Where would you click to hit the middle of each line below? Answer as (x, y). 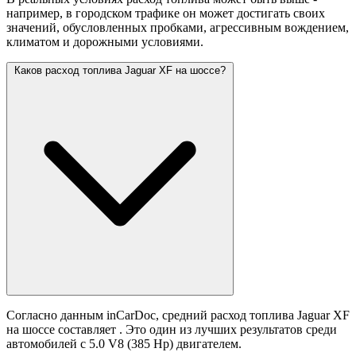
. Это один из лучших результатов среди (228, 330)
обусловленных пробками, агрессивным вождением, (206, 28)
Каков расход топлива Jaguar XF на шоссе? (120, 71)
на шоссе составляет (63, 330)
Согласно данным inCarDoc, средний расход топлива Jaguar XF (178, 315)
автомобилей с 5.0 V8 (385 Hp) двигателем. (124, 344)
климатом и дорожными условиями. (105, 42)
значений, (35, 28)
